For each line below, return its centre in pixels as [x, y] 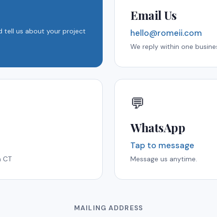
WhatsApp [158, 127]
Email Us [154, 15]
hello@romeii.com [166, 33]
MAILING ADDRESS [108, 208]
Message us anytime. [164, 159]
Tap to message [162, 145]
